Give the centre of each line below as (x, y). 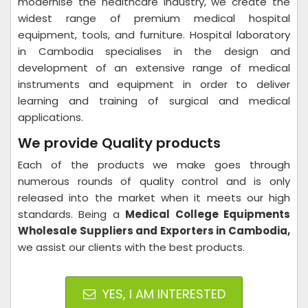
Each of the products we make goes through (154, 165)
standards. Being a (72, 214)
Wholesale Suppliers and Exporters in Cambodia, (154, 231)
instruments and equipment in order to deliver (154, 84)
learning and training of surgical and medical (154, 101)
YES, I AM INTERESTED (162, 294)
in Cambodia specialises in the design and (154, 51)
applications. (51, 117)
